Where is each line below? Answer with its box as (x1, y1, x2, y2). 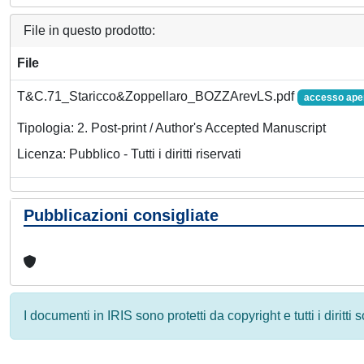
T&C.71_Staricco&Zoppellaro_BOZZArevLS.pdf (17, 89, 297, 103)
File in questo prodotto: (24, 24, 155, 37)
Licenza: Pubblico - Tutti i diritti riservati (17, 147, 241, 162)
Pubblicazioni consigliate (24, 206, 219, 224)
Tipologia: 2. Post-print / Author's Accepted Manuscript (17, 121, 326, 136)
